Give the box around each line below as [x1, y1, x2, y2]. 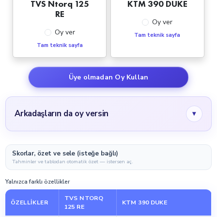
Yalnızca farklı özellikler [5, 177, 70, 186]
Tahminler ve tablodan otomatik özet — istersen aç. [12, 157, 133, 165]
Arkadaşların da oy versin [15, 108, 108, 120]
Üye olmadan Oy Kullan [68, 72, 149, 82]
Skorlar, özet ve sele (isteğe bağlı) [12, 149, 119, 158]
